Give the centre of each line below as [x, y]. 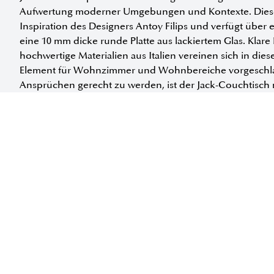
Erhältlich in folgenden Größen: [84, 123]
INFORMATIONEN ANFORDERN [100, 191]
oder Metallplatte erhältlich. [81, 100]
